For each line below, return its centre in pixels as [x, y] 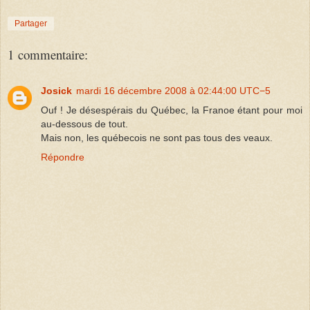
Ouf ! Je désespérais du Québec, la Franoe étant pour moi [172, 110]
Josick [56, 91]
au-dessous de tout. [84, 124]
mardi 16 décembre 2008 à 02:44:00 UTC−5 [173, 91]
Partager [31, 24]
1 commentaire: [48, 54]
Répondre [63, 157]
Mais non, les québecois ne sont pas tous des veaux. [157, 138]
